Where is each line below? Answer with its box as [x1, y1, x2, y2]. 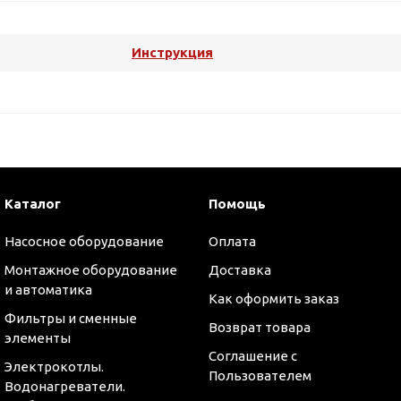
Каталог [4, 196, 61, 211]
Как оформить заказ [208, 291, 339, 306]
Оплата [208, 234, 256, 249]
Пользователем [208, 368, 311, 383]
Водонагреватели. [4, 379, 125, 394]
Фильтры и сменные [4, 311, 137, 326]
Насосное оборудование [4, 234, 164, 249]
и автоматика [4, 282, 92, 297]
